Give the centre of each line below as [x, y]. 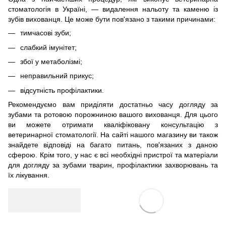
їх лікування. [29, 175]
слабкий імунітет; [48, 47]
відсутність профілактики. [62, 90]
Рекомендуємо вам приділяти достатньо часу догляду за [113, 105]
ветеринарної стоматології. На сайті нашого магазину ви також [113, 135]
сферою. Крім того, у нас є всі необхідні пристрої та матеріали [113, 155]
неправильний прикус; [57, 76]
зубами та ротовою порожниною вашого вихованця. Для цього [113, 115]
